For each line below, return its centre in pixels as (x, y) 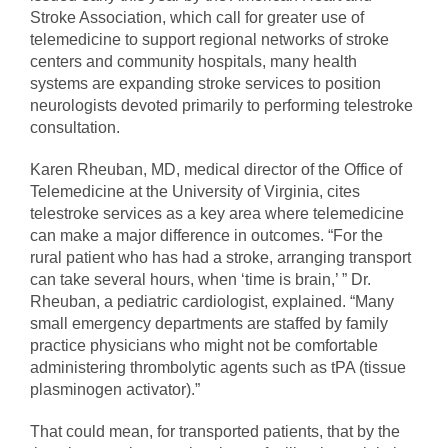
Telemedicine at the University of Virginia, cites (195, 192)
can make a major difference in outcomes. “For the (206, 236)
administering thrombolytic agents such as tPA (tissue (218, 368)
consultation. (75, 128)
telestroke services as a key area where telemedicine (217, 214)
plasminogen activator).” (115, 390)
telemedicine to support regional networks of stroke (209, 40)
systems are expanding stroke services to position (205, 84)
